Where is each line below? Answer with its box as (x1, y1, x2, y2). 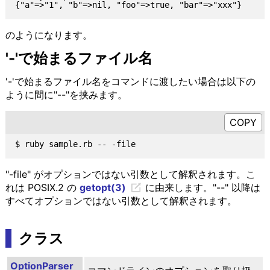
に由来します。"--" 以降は (142, 181, 260, 193)
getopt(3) (79, 181, 126, 193)
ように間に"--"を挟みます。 (5, 88, 127, 101)
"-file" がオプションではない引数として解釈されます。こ (5, 168, 256, 180)
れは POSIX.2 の (5, 181, 80, 193)
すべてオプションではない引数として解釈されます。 (5, 194, 237, 207)
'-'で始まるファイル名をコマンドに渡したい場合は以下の (5, 75, 256, 87)
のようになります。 (5, 28, 92, 41)
